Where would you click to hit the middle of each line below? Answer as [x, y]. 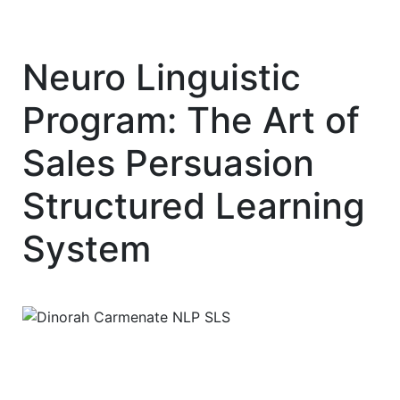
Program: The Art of [191, 121]
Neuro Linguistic [162, 78]
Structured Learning [194, 206]
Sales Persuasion [168, 163]
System [87, 249]
